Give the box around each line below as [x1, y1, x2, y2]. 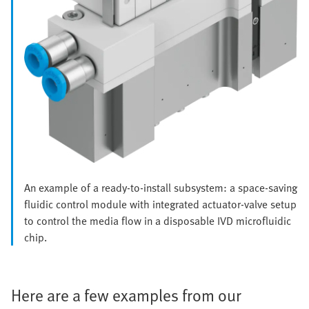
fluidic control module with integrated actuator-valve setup [24, 196, 297, 213]
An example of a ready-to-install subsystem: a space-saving [24, 179, 297, 197]
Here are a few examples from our [11, 283, 241, 308]
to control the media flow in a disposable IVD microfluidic [24, 212, 291, 230]
